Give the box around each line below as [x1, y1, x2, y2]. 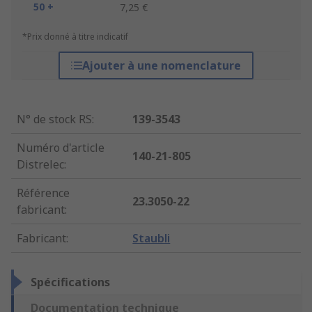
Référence [17, 185, 70, 201]
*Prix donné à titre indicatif [22, 31, 128, 43]
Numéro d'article [17, 140, 104, 156]
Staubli [132, 231, 171, 247]
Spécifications [31, 274, 110, 290]
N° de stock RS [17, 111, 92, 127]
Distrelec [17, 157, 64, 173]
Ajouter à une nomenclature [81, 58, 241, 74]
